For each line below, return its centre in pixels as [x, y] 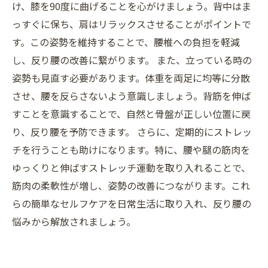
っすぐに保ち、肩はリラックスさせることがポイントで [132, 24]
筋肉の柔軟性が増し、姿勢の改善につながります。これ [131, 185]
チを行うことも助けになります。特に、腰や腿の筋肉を [131, 150]
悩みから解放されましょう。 [74, 221]
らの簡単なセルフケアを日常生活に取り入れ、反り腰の [132, 203]
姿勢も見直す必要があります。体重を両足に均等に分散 [131, 78]
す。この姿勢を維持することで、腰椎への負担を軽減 [126, 42]
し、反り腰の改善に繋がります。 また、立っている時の [132, 60]
